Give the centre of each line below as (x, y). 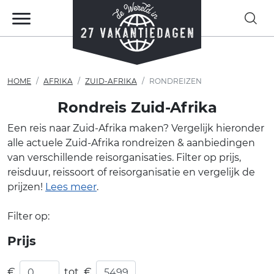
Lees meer (71, 187)
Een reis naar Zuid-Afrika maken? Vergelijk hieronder (136, 128)
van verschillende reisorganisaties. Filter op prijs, (124, 157)
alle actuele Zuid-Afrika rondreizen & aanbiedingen (131, 143)
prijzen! (26, 187)
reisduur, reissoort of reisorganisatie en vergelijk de (131, 172)
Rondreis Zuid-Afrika (137, 107)
